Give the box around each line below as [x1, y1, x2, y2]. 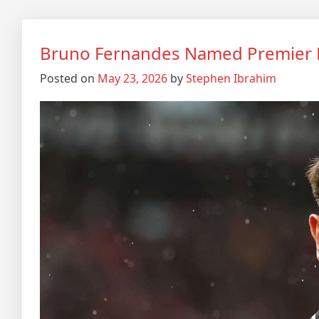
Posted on [40, 70, 98, 87]
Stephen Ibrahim [186, 70, 276, 87]
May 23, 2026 [98, 70, 167, 87]
